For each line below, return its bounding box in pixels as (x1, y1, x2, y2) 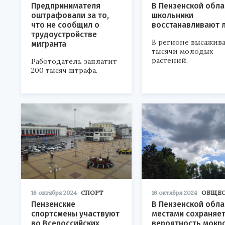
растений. (152, 56, 188, 65)
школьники (152, 11, 193, 20)
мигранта (31, 39, 66, 49)
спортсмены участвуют (31, 209, 120, 218)
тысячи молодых (152, 47, 213, 56)
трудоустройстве (31, 30, 97, 39)
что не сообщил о (31, 20, 99, 30)
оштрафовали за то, (31, 11, 109, 20)
